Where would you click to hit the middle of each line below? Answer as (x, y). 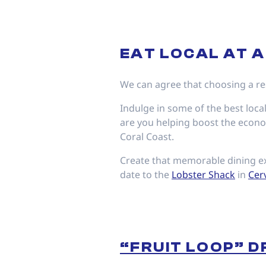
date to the (146, 175)
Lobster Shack (203, 175)
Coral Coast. (147, 137)
